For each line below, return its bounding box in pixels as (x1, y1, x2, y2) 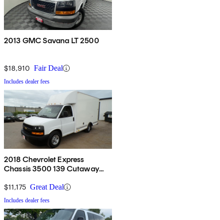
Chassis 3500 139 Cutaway (4, 164, 99, 174)
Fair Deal (34, 64, 63, 73)
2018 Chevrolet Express (4, 155, 84, 165)
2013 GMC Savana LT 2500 (4, 36, 99, 46)
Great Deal (30, 183, 64, 192)
